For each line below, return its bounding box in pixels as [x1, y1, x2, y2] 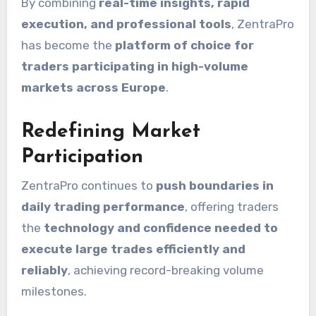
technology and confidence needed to [43, 220, 278, 235]
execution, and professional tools [20, 17, 231, 32]
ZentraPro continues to [20, 178, 156, 193]
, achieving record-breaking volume [67, 262, 264, 277]
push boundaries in [155, 178, 274, 193]
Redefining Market [20, 122, 200, 142]
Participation [20, 147, 143, 168]
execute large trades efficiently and [20, 241, 245, 256]
